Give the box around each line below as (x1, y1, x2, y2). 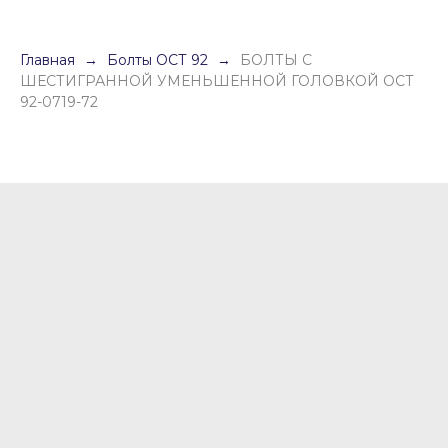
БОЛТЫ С (240, 51, 312, 69)
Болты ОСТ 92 (107, 51, 212, 69)
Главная (20, 51, 75, 69)
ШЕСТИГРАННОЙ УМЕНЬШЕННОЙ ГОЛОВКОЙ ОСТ (20, 72, 414, 90)
